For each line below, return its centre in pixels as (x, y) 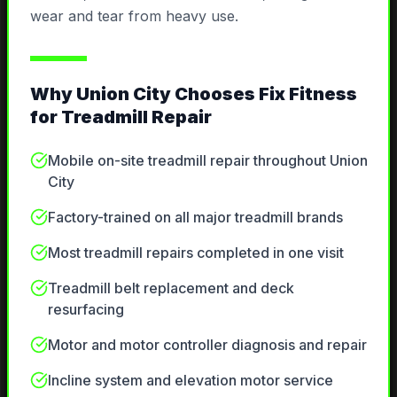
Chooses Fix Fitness (264, 94)
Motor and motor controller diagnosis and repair (207, 345)
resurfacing (86, 310)
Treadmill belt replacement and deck (171, 288)
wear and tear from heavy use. (134, 16)
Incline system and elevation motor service (190, 381)
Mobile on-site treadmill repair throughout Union (207, 161)
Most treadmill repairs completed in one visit (195, 253)
